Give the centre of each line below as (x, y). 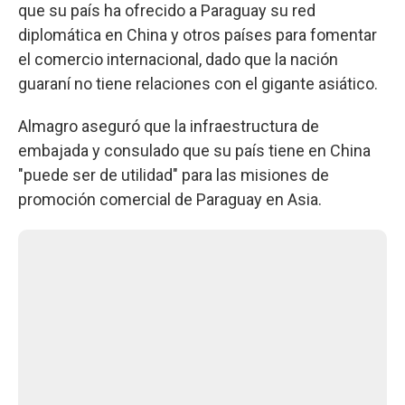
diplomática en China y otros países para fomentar (198, 34)
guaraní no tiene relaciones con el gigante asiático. (198, 83)
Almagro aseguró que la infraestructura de (169, 126)
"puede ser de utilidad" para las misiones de (174, 174)
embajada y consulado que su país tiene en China (194, 150)
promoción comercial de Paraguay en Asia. (170, 199)
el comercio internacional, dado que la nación (178, 59)
